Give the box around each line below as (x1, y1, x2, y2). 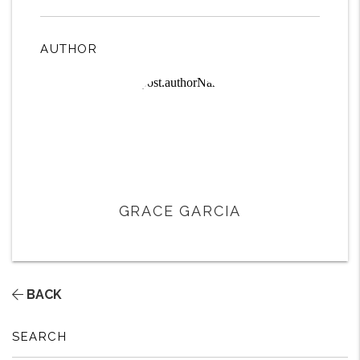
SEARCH (12, 329, 67, 345)
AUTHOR (40, 42, 97, 57)
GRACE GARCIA (118, 202, 242, 220)
